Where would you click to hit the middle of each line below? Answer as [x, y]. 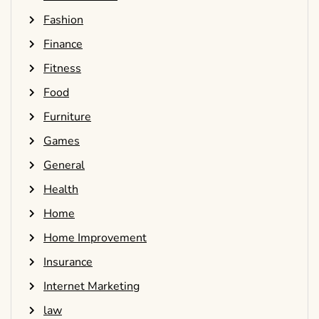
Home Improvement [95, 238]
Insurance [68, 262]
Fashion [63, 20]
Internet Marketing [91, 287]
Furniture [67, 117]
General [64, 166]
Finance [63, 45]
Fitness [62, 69]
